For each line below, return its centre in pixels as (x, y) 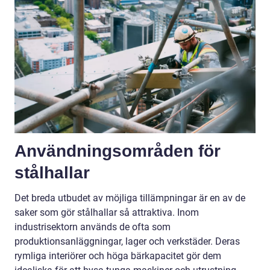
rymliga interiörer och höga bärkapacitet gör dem (118, 256)
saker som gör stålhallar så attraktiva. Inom (107, 212)
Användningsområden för (118, 151)
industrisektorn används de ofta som (93, 227)
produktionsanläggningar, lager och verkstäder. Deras (127, 241)
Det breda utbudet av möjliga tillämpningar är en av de (130, 198)
